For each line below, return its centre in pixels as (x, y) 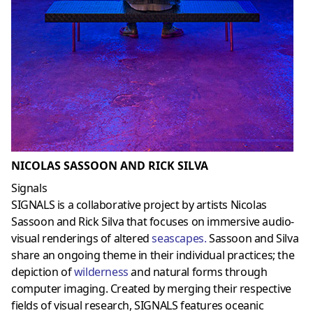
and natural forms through (198, 271)
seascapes (178, 238)
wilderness (101, 271)
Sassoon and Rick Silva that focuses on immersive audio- (153, 221)
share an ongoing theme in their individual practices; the (153, 255)
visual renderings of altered (82, 238)
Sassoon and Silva (253, 238)
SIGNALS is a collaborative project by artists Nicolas (139, 204)
